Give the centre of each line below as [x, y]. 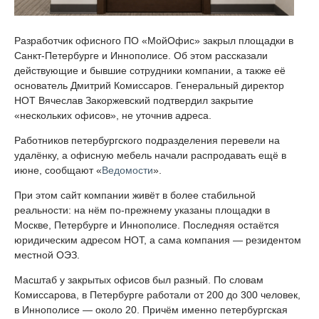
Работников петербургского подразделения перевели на [147, 141]
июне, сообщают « [58, 171]
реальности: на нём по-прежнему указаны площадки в [142, 210]
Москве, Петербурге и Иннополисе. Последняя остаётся [147, 225]
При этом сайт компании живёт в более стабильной [135, 195]
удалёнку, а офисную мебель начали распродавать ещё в [150, 156]
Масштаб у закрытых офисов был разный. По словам [139, 280]
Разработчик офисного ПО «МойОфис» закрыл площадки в [154, 41]
